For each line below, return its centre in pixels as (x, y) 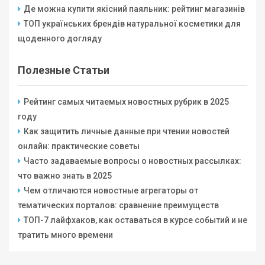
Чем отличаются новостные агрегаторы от (111, 191)
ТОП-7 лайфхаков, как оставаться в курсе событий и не (135, 220)
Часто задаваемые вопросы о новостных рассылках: (132, 161)
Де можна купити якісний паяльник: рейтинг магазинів (134, 9)
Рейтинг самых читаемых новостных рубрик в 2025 (126, 102)
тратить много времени (65, 235)
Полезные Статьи (64, 70)
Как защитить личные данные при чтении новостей (127, 132)
